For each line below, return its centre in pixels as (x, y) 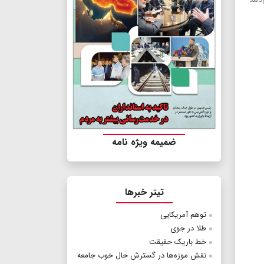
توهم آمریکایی (183, 215)
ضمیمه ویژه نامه (144, 143)
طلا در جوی (188, 229)
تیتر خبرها (144, 193)
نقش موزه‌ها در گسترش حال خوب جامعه (142, 256)
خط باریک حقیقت (178, 242)
